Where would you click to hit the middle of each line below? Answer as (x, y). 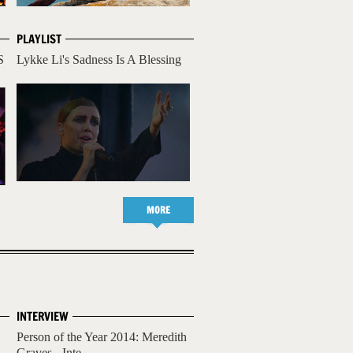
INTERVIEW (43, 316)
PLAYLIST (39, 39)
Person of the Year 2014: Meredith (102, 337)
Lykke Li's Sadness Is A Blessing (99, 59)
